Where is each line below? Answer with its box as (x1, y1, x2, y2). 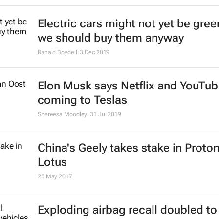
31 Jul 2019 (90, 111, 122, 118)
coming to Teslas (37, 93, 127, 107)
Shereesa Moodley (37, 111, 88, 118)
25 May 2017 (37, 173, 72, 180)
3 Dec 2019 (80, 49, 110, 56)
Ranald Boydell (37, 49, 77, 56)
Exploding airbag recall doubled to (37, 203, 217, 217)
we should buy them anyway (37, 31, 184, 45)
